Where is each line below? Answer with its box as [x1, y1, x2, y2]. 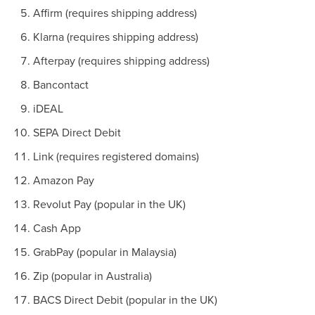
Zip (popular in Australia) [33, 267, 152, 283]
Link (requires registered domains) [33, 148, 199, 164]
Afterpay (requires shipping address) [33, 52, 210, 68]
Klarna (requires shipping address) [33, 28, 198, 44]
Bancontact [33, 76, 89, 92]
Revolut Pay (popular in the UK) [33, 195, 186, 212]
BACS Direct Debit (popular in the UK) [33, 291, 217, 307]
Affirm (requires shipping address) [33, 4, 197, 20]
